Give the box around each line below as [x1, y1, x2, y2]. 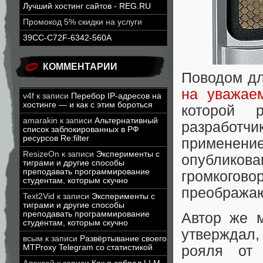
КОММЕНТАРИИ [43, 62, 117, 72]
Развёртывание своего [80, 234, 167, 243]
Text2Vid [23, 192, 55, 201]
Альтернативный [95, 116, 158, 125]
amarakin [23, 116, 58, 125]
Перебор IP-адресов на [71, 92, 161, 100]
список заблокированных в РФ [23, 125, 139, 134]
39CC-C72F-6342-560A [23, 33, 112, 42]
